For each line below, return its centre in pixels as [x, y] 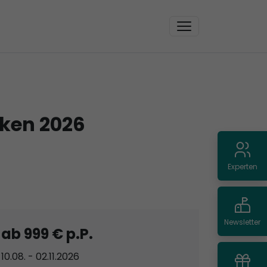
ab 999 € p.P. [47, 234]
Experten [242, 166]
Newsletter [242, 222]
